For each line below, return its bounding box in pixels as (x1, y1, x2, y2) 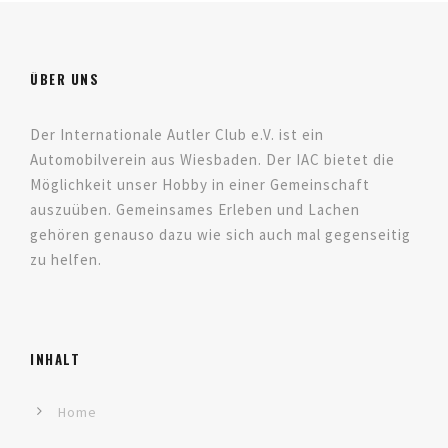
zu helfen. (30, 250, 102, 270)
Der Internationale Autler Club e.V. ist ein (30, 125, 324, 145)
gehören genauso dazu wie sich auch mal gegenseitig (30, 225, 411, 245)
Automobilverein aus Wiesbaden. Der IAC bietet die (30, 150, 395, 170)
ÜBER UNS (30, 69, 99, 90)
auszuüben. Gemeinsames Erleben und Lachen (30, 200, 360, 220)
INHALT (30, 349, 80, 370)
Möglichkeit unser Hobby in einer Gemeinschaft (30, 175, 370, 195)
